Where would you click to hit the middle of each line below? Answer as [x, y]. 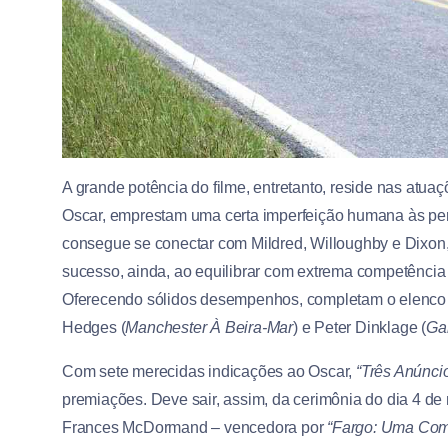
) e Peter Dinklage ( [360, 327]
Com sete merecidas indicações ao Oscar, [209, 371]
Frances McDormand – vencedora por [195, 427]
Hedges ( [94, 327]
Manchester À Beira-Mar [209, 327]
